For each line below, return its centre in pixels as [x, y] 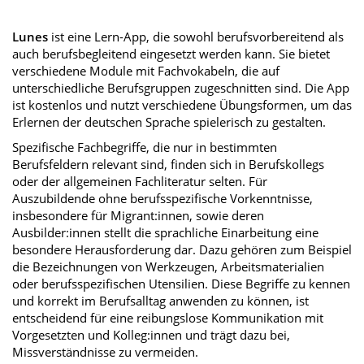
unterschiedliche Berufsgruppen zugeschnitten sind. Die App [181, 88]
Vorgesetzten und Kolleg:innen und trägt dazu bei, [151, 335]
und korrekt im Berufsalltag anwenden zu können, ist [160, 301]
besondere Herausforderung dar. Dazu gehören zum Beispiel [182, 249]
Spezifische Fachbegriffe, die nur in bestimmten [145, 147]
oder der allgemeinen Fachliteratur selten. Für [140, 181]
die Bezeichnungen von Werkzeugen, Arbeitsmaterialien [168, 266]
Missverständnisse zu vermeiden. [105, 352]
